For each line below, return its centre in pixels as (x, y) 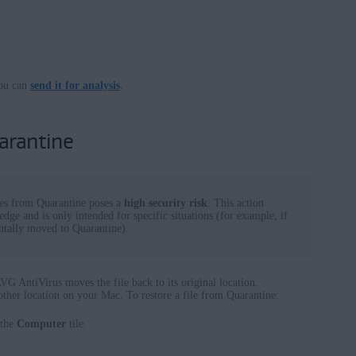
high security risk (166, 203)
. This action (236, 203)
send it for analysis (75, 86)
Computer (42, 324)
